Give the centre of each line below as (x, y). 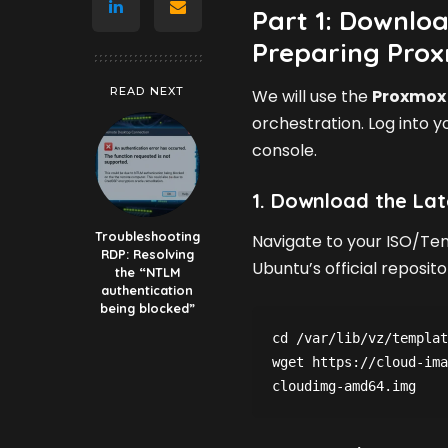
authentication (147, 289)
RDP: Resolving (147, 253)
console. (284, 151)
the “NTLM (147, 271)
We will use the (312, 97)
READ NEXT (147, 90)
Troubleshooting (147, 235)
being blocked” (147, 307)
